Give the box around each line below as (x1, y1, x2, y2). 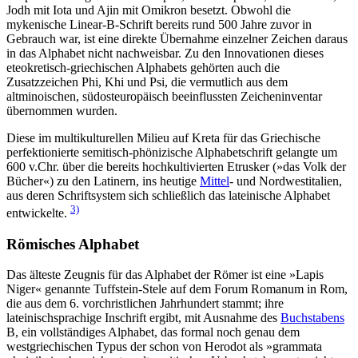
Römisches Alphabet (6, 235, 139, 253)
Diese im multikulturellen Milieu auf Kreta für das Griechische (6, 130, 320, 145)
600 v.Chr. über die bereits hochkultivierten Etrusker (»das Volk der (6, 159, 346, 173)
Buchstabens (280, 311, 344, 325)
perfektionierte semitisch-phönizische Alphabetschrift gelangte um (6, 145, 337, 159)
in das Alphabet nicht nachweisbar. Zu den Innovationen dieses (6, 46, 324, 60)
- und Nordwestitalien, (229, 173, 342, 188)
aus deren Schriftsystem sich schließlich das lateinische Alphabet (6, 188, 330, 202)
